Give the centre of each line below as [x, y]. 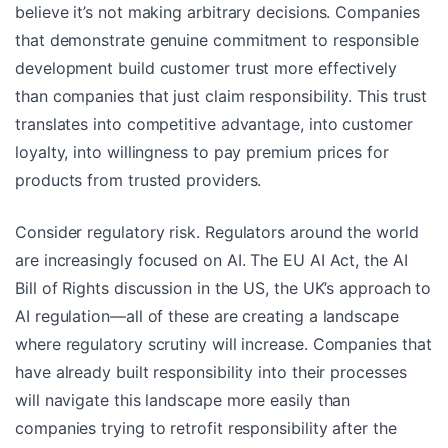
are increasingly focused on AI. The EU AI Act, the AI [211, 259]
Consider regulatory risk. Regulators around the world [217, 231]
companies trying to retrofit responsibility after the [206, 427]
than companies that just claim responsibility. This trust [221, 95]
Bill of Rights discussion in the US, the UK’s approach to [223, 287]
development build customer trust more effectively [206, 67]
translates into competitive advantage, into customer [214, 123]
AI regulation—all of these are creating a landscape [207, 315]
